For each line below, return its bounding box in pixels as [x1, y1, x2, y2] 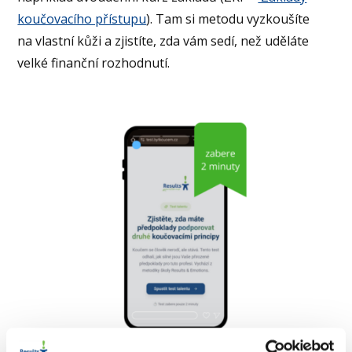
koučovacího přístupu [17, 9, 147, 27]
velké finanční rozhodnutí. [17, 53, 170, 71]
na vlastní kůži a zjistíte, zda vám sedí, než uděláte [17, 31, 310, 49]
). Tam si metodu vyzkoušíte [146, 9, 310, 27]
